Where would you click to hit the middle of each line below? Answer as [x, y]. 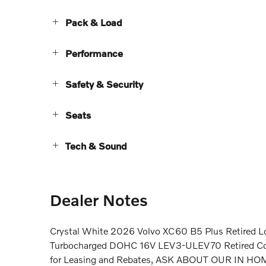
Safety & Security [104, 84]
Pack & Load [94, 23]
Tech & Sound [96, 146]
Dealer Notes [99, 200]
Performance [94, 53]
